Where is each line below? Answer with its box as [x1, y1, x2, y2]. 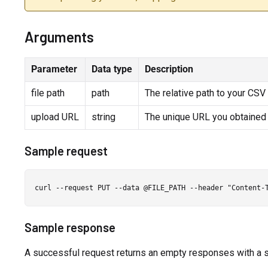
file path [31, 87, 65, 99]
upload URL [31, 111, 79, 123]
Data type [91, 63, 132, 75]
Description [144, 63, 193, 75]
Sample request [24, 143, 108, 158]
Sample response [24, 220, 115, 234]
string [91, 111, 115, 123]
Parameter [31, 63, 77, 75]
